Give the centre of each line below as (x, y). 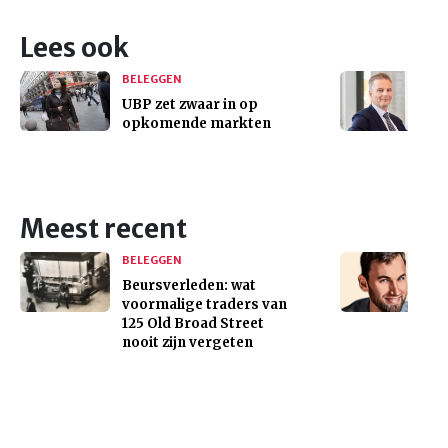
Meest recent (103, 228)
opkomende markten (196, 123)
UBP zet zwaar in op (190, 104)
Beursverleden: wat (189, 285)
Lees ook (74, 47)
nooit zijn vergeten (187, 342)
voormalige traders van (204, 304)
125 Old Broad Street (193, 323)
